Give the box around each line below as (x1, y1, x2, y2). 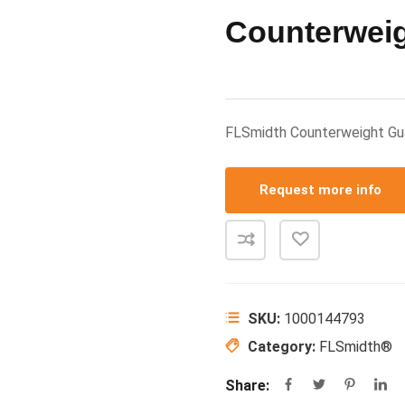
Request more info (259, 182, 381, 198)
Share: (225, 377, 269, 394)
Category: (248, 338, 319, 355)
